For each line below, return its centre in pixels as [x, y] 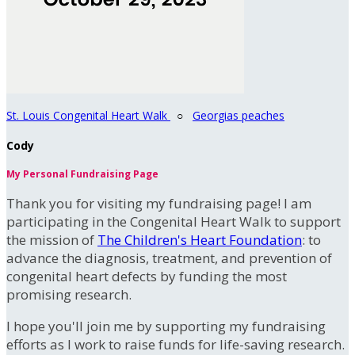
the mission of [52, 240]
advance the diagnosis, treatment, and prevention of [169, 258]
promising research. [69, 295]
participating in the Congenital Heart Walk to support [174, 222]
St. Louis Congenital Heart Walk [88, 115]
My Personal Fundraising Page [82, 174]
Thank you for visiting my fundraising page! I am [159, 204]
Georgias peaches [239, 115]
